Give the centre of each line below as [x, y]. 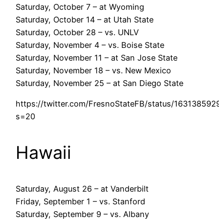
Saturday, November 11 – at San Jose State [97, 57]
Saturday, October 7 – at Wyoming [80, 7]
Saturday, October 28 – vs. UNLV [77, 32]
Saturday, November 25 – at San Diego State [99, 83]
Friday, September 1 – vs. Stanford [80, 202]
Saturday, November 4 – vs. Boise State [90, 45]
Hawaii [44, 153]
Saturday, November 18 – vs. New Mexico [93, 70]
